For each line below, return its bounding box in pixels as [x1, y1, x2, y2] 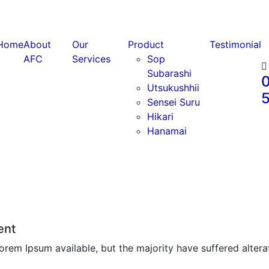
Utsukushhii [147, 81, 199, 94]
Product [127, 38, 164, 50]
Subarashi [147, 67, 192, 79]
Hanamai [147, 124, 187, 137]
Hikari [147, 110, 174, 122]
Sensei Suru [147, 95, 200, 108]
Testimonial [210, 38, 262, 50]
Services [71, 52, 110, 65]
